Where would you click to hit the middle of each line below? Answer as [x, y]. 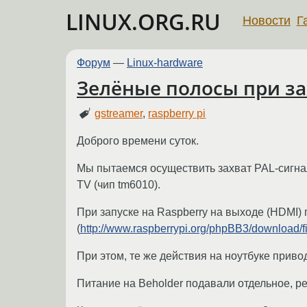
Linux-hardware [165, 63]
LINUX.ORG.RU [143, 22]
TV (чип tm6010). [119, 184]
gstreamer [119, 113]
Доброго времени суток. [138, 140]
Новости [267, 20]
